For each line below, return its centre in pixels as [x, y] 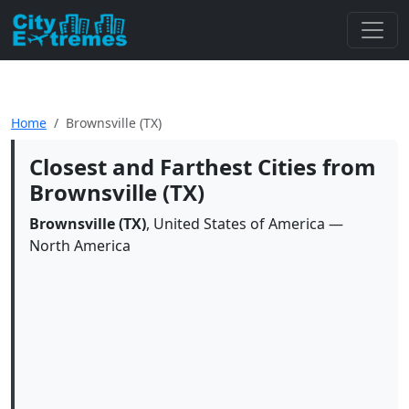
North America [80, 246]
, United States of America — [245, 224]
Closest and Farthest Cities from [203, 167]
